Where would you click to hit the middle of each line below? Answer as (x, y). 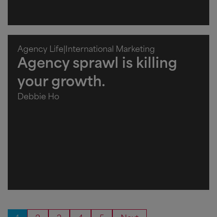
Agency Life (40, 50)
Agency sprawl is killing (97, 64)
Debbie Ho (38, 97)
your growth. (61, 83)
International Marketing (110, 50)
